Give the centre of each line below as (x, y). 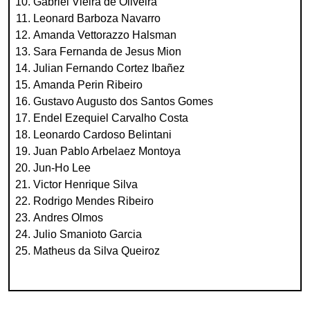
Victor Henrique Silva (85, 184)
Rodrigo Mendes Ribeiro (93, 201)
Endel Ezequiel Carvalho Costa (111, 118)
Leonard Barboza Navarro (97, 18)
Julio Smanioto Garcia (88, 234)
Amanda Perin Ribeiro (88, 85)
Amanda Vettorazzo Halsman (105, 35)
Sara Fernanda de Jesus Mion (107, 52)
